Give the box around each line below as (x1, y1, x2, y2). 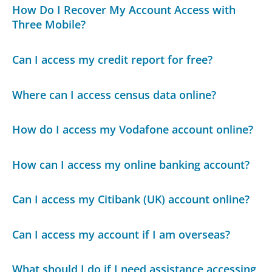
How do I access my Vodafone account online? (12, 122, 254, 137)
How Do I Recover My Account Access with (12, 2, 236, 18)
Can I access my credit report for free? (12, 52, 213, 67)
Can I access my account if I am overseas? (12, 226, 231, 242)
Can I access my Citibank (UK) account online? (12, 192, 250, 207)
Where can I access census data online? (12, 87, 217, 102)
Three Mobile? (12, 17, 86, 32)
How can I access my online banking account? (12, 157, 250, 172)
